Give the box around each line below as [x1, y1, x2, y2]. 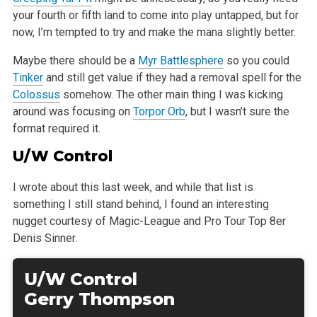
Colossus [12, 88, 60, 102]
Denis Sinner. [12, 231, 77, 246]
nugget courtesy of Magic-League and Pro [12, 214, 221, 229]
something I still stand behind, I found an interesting [12, 197, 269, 212]
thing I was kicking [188, 88, 283, 102]
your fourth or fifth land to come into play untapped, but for [12, 8, 299, 23]
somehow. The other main [59, 88, 189, 102]
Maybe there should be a [12, 54, 138, 68]
